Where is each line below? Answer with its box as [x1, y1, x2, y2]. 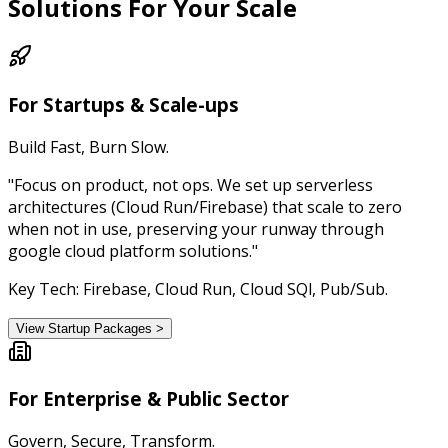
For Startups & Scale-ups [8, 92, 239, 117]
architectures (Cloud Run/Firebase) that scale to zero [8, 195, 402, 218]
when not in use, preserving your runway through [8, 217, 384, 240]
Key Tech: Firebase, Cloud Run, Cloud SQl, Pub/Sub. [8, 277, 388, 300]
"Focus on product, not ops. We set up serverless [8, 173, 373, 196]
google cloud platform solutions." [8, 239, 258, 262]
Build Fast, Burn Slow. [8, 135, 169, 158]
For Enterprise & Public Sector [8, 386, 289, 412]
